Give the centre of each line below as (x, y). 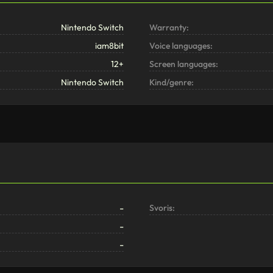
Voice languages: (181, 46)
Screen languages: (183, 64)
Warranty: (169, 28)
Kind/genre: (171, 83)
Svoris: (162, 208)
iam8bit (110, 46)
